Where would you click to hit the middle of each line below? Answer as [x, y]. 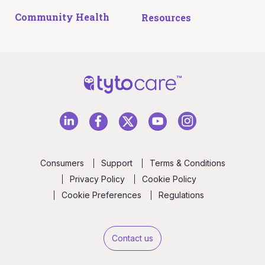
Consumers [62, 163]
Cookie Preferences [101, 195]
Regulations [181, 195]
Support [117, 163]
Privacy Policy [97, 179]
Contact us [132, 238]
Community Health [62, 17]
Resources [166, 17]
